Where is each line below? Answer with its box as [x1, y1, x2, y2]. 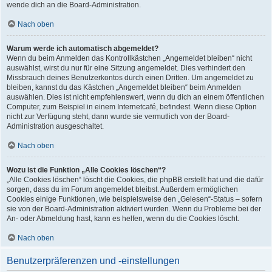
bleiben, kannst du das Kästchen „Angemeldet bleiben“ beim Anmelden [7, 83, 241, 92]
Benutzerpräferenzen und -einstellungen [7, 256, 180, 266]
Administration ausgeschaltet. [7, 122, 104, 131]
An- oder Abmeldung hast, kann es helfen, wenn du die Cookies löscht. [7, 214, 239, 223]
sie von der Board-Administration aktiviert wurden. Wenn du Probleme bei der [7, 205, 261, 213]
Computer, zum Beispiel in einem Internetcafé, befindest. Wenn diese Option [7, 103, 257, 111]
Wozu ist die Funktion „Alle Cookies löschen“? [7, 166, 166, 174]
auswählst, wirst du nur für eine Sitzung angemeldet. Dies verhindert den [7, 64, 245, 72]
